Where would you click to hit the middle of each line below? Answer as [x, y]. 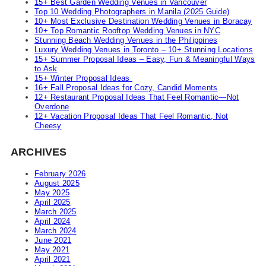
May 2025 [52, 193]
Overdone [52, 107]
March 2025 [56, 212]
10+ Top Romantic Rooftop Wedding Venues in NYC [127, 31]
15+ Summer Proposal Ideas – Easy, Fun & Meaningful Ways [145, 59]
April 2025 [53, 202]
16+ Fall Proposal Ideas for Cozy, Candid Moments [126, 88]
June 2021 [53, 240]
